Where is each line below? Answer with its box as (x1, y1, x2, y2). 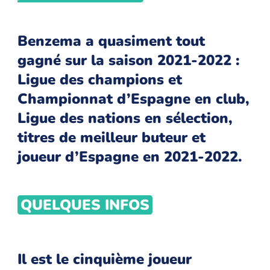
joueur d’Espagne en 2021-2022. (17, 147, 243, 167)
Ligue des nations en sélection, (17, 108, 233, 128)
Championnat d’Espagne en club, (17, 89, 250, 109)
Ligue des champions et (17, 70, 183, 90)
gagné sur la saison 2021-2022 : (17, 51, 240, 71)
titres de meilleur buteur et (17, 128, 206, 148)
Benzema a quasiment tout (17, 31, 206, 51)
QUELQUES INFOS (20, 195, 149, 215)
